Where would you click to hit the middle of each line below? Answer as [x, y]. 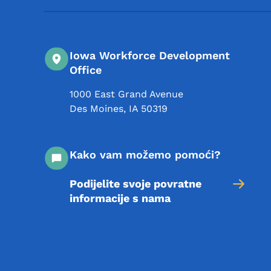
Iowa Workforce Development [150, 55]
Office [86, 70]
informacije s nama [120, 198]
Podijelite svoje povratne [135, 183]
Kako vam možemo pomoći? [145, 154]
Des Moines [96, 108]
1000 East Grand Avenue [126, 94]
